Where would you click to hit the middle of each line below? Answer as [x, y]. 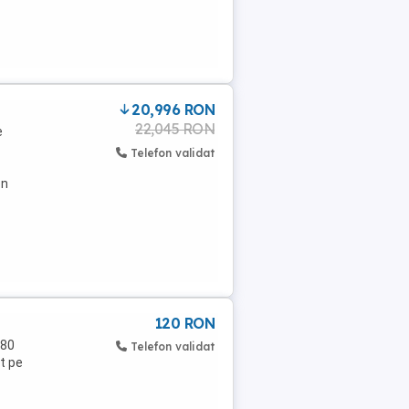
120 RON [184, 323]
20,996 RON [173, 110]
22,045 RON [175, 129]
